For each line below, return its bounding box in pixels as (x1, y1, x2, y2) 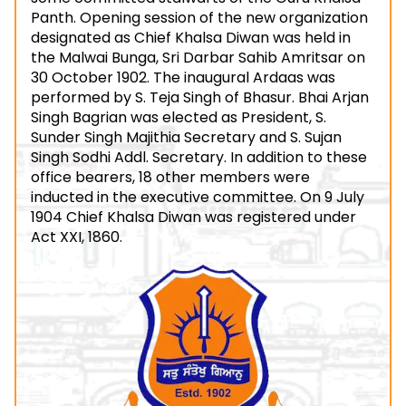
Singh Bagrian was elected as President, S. (31, 107, 326, 128)
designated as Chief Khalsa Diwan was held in (31, 27, 351, 48)
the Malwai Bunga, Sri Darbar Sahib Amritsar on (31, 47, 365, 68)
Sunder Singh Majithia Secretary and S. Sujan (31, 127, 342, 148)
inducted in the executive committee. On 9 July (31, 187, 364, 208)
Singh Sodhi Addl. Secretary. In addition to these (31, 147, 367, 168)
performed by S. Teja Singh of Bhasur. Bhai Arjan (31, 87, 369, 108)
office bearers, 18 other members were (31, 167, 310, 188)
